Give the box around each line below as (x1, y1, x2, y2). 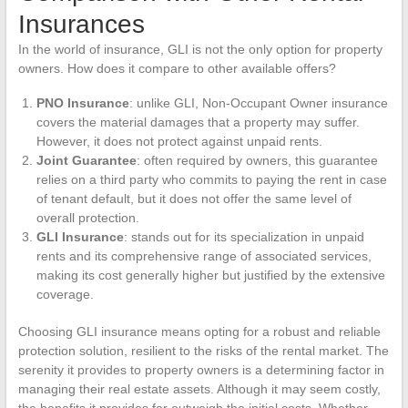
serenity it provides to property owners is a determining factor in (17, 362, 384, 377)
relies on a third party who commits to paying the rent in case (36, 171, 387, 187)
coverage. (36, 286, 94, 301)
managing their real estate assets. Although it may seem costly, (17, 381, 381, 396)
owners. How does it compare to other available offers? (17, 60, 336, 76)
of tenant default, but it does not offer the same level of (36, 190, 352, 206)
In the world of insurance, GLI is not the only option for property (17, 41, 382, 56)
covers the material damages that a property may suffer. (36, 114, 360, 129)
